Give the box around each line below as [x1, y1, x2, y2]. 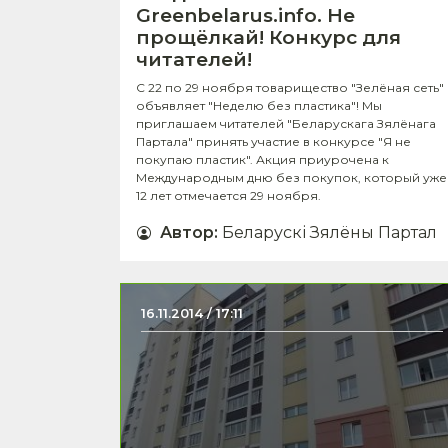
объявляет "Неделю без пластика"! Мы [136, 98, 382, 114]
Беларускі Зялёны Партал [222, 223, 437, 243]
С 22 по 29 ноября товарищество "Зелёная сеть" [136, 80, 444, 96]
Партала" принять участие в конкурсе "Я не [136, 134, 411, 150]
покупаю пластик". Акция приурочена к [136, 152, 389, 168]
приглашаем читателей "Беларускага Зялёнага [136, 116, 436, 132]
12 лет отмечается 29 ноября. [136, 188, 321, 204]
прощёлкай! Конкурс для [136, 26, 401, 50]
